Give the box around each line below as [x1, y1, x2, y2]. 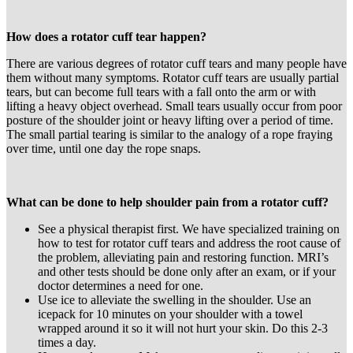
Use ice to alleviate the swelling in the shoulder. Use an [38, 293, 311, 307]
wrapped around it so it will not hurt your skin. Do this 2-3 [38, 321, 328, 336]
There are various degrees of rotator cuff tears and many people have [6, 57, 347, 71]
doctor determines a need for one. [38, 279, 203, 293]
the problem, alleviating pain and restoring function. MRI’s [38, 251, 329, 265]
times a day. [38, 336, 96, 350]
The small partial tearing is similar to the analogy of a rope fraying [6, 128, 333, 142]
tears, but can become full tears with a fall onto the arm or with [6, 85, 316, 99]
